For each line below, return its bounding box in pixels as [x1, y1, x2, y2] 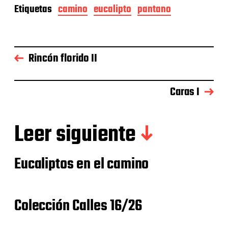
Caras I [170, 83, 199, 101]
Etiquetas [14, 2, 52, 18]
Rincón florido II [28, 50, 97, 68]
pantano [137, 2, 171, 18]
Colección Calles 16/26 [14, 194, 142, 218]
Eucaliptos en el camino [14, 153, 149, 177]
